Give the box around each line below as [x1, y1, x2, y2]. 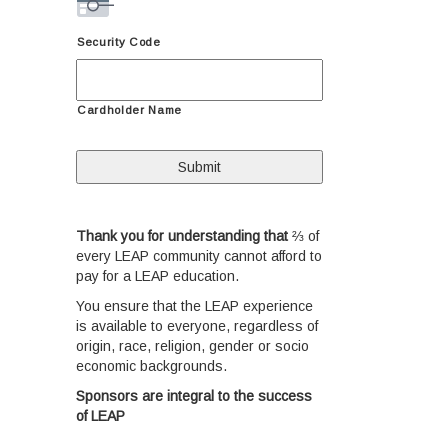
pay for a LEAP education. [76, 267, 240, 284]
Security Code [77, 35, 161, 48]
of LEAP [76, 407, 126, 424]
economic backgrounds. [76, 357, 236, 374]
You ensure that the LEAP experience [76, 297, 314, 314]
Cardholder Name [77, 103, 183, 116]
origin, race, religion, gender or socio [76, 337, 310, 354]
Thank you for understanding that [76, 227, 293, 244]
